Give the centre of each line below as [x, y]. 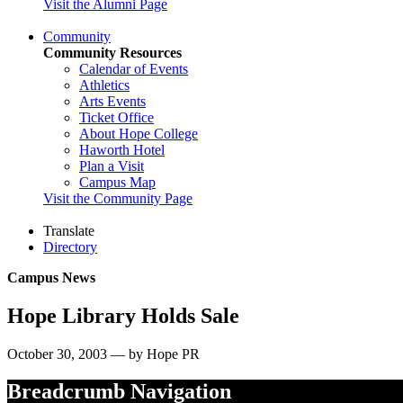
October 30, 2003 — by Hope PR [103, 354]
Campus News [51, 277]
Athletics [104, 85]
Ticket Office [116, 117]
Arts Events [112, 101]
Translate [69, 230]
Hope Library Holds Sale [123, 315]
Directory [70, 246]
